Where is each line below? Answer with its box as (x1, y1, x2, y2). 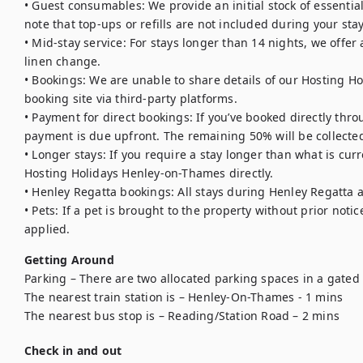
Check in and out (24, 343, 122, 358)
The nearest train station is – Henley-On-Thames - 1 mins (24, 289, 344, 305)
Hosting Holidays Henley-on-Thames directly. (24, 165, 274, 181)
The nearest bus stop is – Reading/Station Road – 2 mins (24, 308, 344, 323)
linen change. (24, 53, 101, 69)
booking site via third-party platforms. (24, 91, 237, 106)
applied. (24, 221, 70, 237)
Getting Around (24, 252, 114, 267)
